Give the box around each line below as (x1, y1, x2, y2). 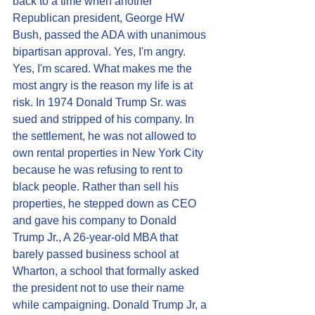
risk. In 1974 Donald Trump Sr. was (13, 96, 189, 108)
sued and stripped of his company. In (13, 113, 197, 125)
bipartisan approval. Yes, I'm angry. (13, 46, 188, 58)
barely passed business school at (13, 248, 181, 260)
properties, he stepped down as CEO (13, 198, 199, 210)
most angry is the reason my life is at (13, 79, 195, 91)
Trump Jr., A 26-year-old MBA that (13, 231, 181, 243)
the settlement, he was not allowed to (13, 130, 199, 142)
